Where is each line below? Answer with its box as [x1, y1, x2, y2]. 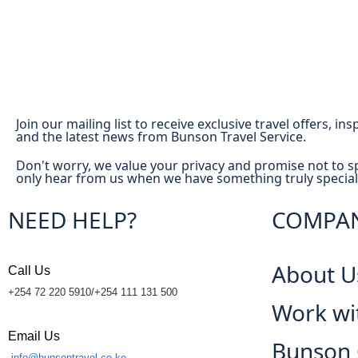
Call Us [8, 264, 50, 278]
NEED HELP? [8, 205, 137, 236]
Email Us [8, 329, 60, 344]
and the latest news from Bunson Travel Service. [16, 128, 306, 146]
